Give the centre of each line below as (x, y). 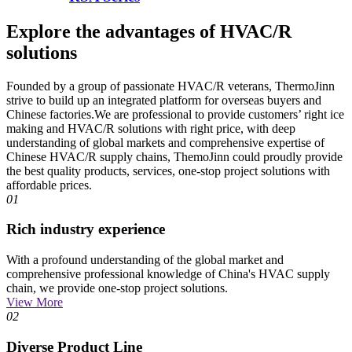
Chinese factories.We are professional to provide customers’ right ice (175, 114)
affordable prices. (49, 185)
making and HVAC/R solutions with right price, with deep (151, 128)
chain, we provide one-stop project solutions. (117, 288)
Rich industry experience (86, 229)
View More (35, 302)
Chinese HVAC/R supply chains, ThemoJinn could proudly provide (174, 156)
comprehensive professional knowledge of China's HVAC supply (168, 274)
